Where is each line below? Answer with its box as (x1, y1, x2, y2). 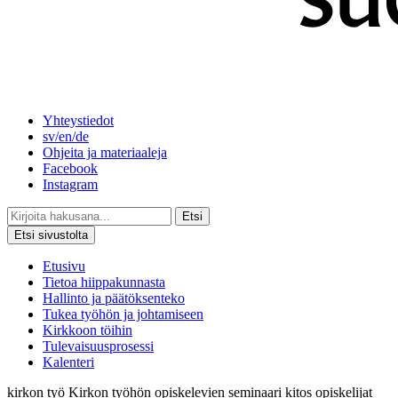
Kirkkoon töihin (43, 322, 132, 338)
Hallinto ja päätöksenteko (43, 291, 185, 306)
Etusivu (43, 259, 85, 275)
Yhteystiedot (43, 113, 114, 129)
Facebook (43, 161, 98, 177)
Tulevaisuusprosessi (43, 338, 154, 354)
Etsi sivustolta (14, 228, 88, 243)
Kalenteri (43, 354, 94, 370)
